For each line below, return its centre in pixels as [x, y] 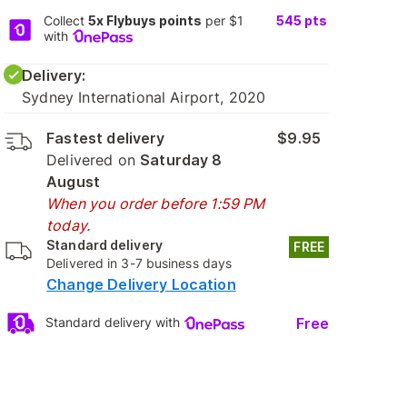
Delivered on [94, 160]
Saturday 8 [181, 160]
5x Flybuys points [144, 20]
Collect [65, 20]
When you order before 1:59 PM [156, 203]
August [74, 182]
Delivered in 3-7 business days [139, 263]
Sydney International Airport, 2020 [144, 97]
